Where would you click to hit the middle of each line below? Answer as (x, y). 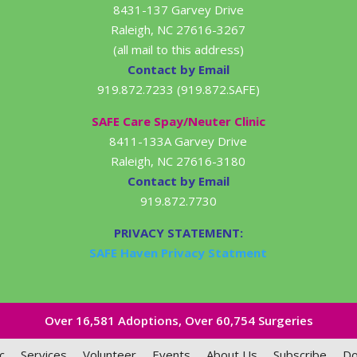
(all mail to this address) (178, 49)
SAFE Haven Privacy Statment (178, 252)
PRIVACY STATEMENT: (178, 232)
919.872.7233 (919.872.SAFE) (178, 89)
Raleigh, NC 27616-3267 (178, 29)
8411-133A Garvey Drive (178, 141)
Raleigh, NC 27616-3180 (178, 161)
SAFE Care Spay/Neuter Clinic (178, 121)
